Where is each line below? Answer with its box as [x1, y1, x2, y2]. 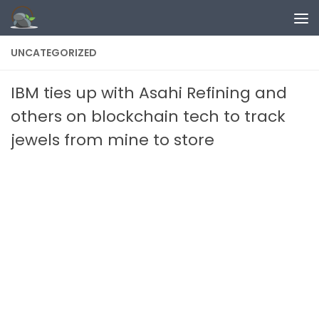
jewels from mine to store [11, 129, 214, 151]
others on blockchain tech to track [11, 105, 286, 127]
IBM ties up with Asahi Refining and [11, 82, 287, 104]
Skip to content [19, 14, 112, 31]
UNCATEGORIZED [11, 46, 97, 60]
